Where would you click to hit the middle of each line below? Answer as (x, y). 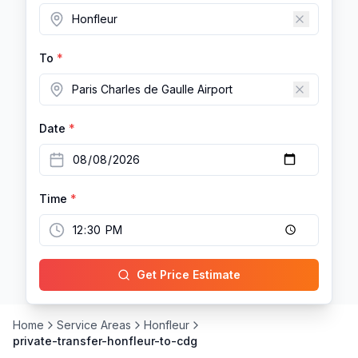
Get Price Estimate (189, 274)
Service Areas (94, 324)
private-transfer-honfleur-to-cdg (105, 340)
